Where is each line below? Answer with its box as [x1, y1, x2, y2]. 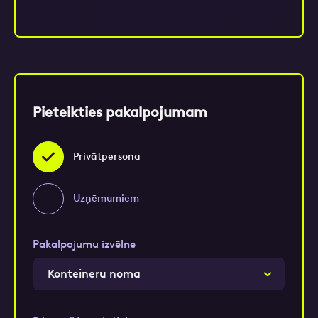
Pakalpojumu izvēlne [33, 238, 136, 251]
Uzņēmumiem [73, 192, 139, 204]
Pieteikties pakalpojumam [33, 104, 207, 121]
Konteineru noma [48, 267, 141, 280]
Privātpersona [73, 150, 141, 163]
